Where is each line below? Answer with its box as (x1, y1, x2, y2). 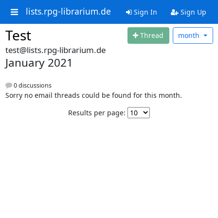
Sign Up (178, 7, 206, 17)
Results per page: (68, 108, 126, 117)
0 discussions (12, 81, 52, 90)
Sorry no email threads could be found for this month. (5, 90, 182, 100)
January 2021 (5, 54, 73, 70)
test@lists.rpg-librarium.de (5, 44, 106, 55)
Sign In (131, 7, 157, 17)
